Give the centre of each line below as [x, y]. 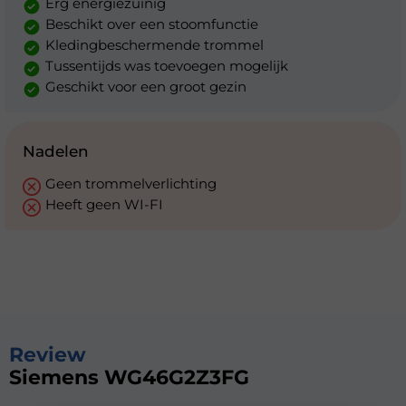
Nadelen [56, 151]
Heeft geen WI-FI [104, 204]
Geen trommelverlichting [131, 184]
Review [48, 355]
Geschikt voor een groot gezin [146, 87]
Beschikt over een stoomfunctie [152, 24]
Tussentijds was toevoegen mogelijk [167, 66]
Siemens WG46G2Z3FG [129, 377]
